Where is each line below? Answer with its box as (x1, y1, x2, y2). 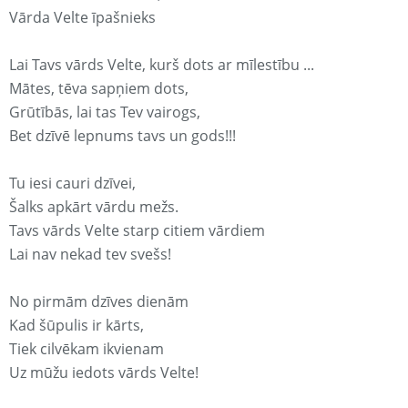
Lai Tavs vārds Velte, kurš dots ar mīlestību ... (9, 55, 314, 76)
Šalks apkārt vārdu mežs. (9, 197, 178, 218)
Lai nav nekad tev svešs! (9, 244, 171, 265)
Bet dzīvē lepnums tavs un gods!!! (9, 126, 236, 147)
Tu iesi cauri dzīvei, (9, 173, 136, 194)
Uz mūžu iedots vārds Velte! (9, 362, 199, 383)
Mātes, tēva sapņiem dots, (9, 78, 189, 99)
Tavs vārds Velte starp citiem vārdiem (9, 220, 265, 241)
